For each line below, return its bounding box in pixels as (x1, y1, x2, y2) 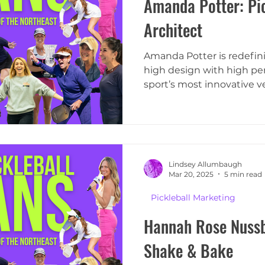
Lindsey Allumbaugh (169, 159, 242, 169)
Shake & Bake (144, 238, 233, 263)
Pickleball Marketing (151, 192, 235, 203)
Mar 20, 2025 (169, 169, 214, 179)
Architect (144, 18, 202, 43)
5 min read (224, 169, 262, 179)
